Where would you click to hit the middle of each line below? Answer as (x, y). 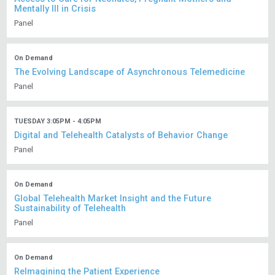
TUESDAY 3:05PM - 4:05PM (58, 122)
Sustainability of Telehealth (70, 209)
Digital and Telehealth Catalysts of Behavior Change (121, 136)
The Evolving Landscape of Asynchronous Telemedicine (130, 72)
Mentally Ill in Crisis (55, 9)
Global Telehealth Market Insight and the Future (113, 199)
